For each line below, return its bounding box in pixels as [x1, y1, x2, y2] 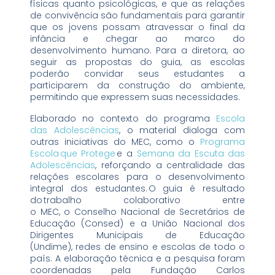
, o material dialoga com [118, 124, 246, 137]
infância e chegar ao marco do [29, 33, 246, 45]
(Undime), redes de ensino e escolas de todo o [29, 241, 246, 254]
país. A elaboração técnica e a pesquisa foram [29, 252, 246, 265]
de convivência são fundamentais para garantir [29, 9, 246, 22]
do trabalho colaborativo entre [29, 194, 246, 207]
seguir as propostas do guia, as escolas [29, 56, 246, 69]
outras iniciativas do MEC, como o [29, 136, 201, 149]
